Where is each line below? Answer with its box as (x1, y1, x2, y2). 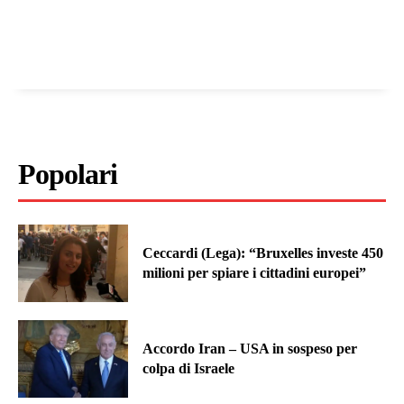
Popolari (18, 158, 117, 191)
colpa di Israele (142, 360, 235, 376)
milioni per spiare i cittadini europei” (142, 265, 367, 281)
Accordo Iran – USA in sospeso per (142, 340, 358, 356)
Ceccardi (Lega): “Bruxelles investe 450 (142, 245, 384, 262)
